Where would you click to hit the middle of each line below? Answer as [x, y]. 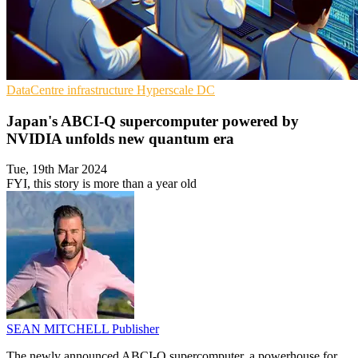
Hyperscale [167, 89]
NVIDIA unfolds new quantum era [120, 138]
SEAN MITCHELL [59, 329]
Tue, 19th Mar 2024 [57, 169]
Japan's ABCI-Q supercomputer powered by [153, 121]
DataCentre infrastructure [72, 89]
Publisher [135, 329]
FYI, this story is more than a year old [101, 184]
